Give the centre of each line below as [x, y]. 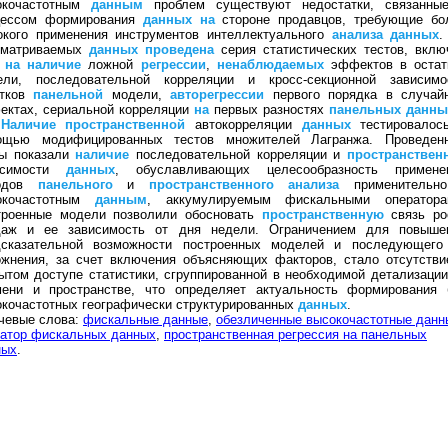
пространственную [322, 214]
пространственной [125, 124]
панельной [68, 94]
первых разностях [269, 109]
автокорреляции [243, 124]
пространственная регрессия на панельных [295, 334]
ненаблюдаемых [270, 64]
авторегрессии [217, 94]
